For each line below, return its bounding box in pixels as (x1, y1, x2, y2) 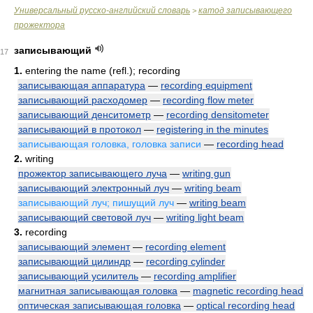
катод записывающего (198, 6, 292, 15)
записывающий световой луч (18, 212, 151, 223)
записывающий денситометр (18, 109, 151, 120)
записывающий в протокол (18, 124, 141, 135)
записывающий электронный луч (18, 182, 169, 194)
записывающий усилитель (18, 270, 138, 282)
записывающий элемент (18, 241, 130, 252)
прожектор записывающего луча (18, 168, 167, 179)
